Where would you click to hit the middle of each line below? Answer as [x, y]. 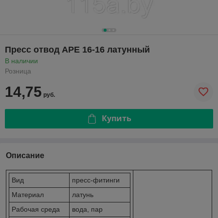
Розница [18, 71]
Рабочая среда [36, 209]
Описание [25, 155]
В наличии [21, 61]
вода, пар [87, 209]
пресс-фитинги [96, 180]
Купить [116, 118]
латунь [83, 194]
